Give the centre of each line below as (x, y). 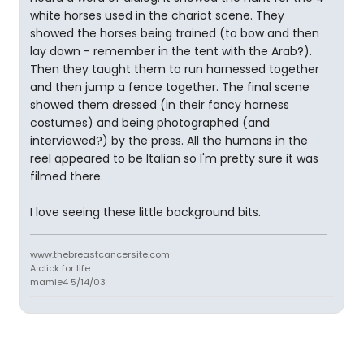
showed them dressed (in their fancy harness (160, 105)
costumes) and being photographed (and (150, 123)
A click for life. (61, 268)
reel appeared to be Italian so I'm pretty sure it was (174, 158)
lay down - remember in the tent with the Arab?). (171, 51)
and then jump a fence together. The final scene (170, 87)
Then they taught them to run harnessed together (175, 69)
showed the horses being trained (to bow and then (175, 33)
